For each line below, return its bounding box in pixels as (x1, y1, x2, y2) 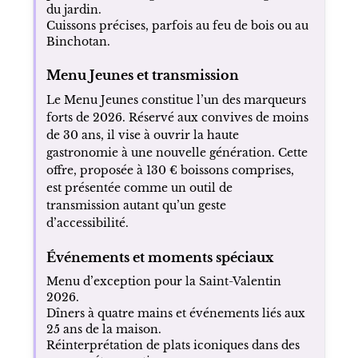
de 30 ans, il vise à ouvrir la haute (46, 127, 239, 142)
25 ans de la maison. (46, 321, 161, 336)
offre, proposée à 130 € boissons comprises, (46, 162, 294, 177)
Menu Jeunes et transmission (46, 66, 239, 83)
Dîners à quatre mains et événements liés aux (46, 305, 305, 320)
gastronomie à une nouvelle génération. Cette (46, 145, 308, 160)
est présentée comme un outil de (46, 180, 233, 195)
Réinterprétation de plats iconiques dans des (46, 337, 300, 352)
